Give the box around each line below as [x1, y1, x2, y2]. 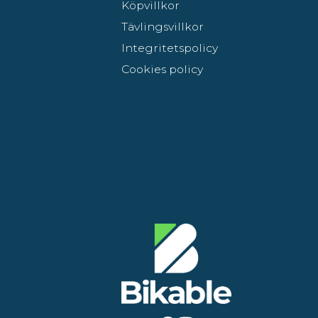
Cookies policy [121, 62, 204, 76]
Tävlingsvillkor [121, 19, 204, 33]
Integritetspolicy [121, 40, 219, 55]
